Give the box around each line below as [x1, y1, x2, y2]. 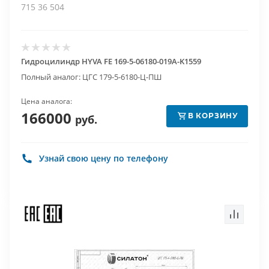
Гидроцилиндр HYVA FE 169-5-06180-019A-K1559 [21, 56, 201, 67]
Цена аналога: [21, 96, 72, 106]
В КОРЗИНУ [187, 111, 239, 120]
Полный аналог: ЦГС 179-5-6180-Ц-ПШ [21, 71, 162, 82]
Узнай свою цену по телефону [39, 153, 168, 164]
